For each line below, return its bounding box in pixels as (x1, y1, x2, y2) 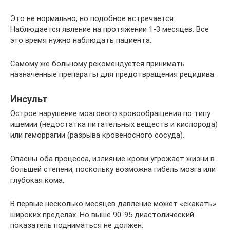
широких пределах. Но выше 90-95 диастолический (10, 209, 194, 219)
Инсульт (10, 93, 48, 104)
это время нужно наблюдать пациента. (10, 35, 151, 45)
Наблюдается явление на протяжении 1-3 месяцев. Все (10, 24, 209, 34)
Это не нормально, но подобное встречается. (10, 13, 175, 23)
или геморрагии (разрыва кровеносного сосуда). (10, 130, 184, 140)
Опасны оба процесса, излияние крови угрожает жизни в (10, 154, 215, 163)
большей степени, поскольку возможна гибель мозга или (10, 164, 216, 174)
